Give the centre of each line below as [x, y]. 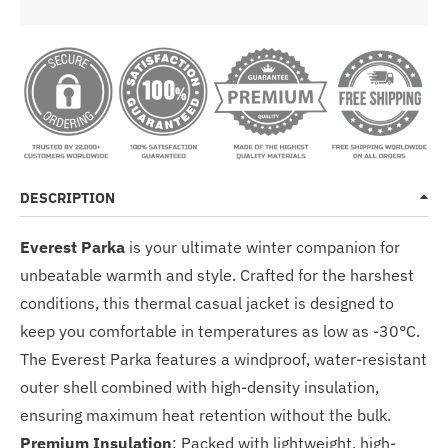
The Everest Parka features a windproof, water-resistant [223, 358]
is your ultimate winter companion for [264, 246]
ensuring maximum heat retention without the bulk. [205, 414]
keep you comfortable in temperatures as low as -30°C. [220, 330]
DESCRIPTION [67, 197]
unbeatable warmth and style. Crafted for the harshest [217, 274]
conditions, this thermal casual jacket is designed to [207, 302]
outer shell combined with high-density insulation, [199, 386]
